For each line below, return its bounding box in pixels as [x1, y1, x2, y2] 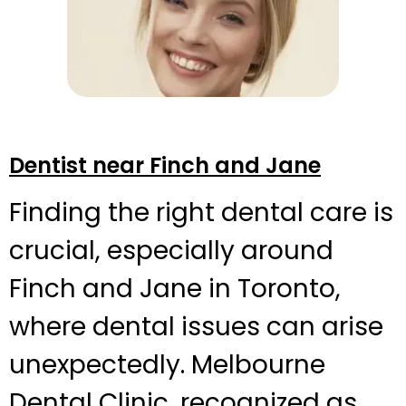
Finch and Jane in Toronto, [9, 271, 341, 307]
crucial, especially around [9, 233, 333, 269]
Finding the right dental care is [9, 195, 393, 231]
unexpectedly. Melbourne [9, 347, 325, 383]
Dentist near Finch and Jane [9, 150, 321, 181]
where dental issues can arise [9, 309, 383, 345]
